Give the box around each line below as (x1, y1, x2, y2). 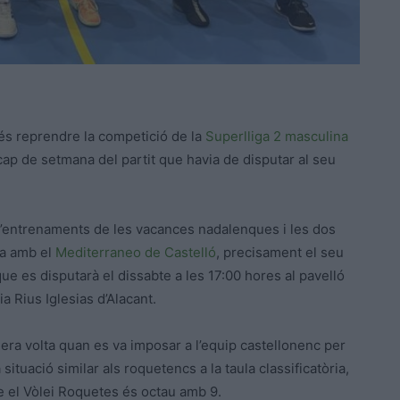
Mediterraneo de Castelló (55, 244, 216, 262)
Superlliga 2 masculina (205, 128, 348, 146)
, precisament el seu (216, 244, 344, 262)
